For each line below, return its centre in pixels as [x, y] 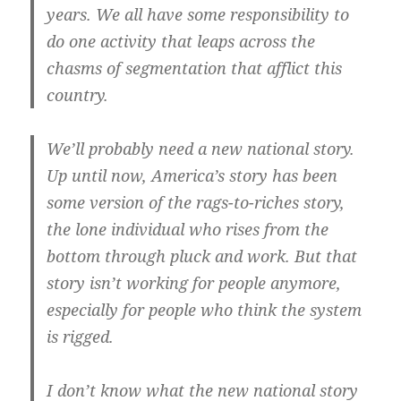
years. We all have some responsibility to [198, 15]
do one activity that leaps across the [181, 42]
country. [78, 95]
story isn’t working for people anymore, [194, 283]
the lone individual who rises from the [188, 230]
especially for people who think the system [205, 310]
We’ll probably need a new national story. [201, 149]
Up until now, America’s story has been [192, 176]
